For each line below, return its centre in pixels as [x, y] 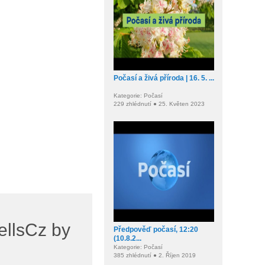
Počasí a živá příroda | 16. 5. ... [164, 78]
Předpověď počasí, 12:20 [156, 230]
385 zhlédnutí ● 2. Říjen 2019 [155, 255]
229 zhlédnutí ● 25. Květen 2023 [159, 104]
